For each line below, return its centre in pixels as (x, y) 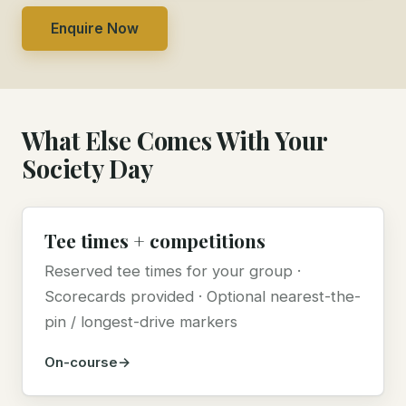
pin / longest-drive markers (141, 322)
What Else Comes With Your (174, 141)
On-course (81, 362)
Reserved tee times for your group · (173, 271)
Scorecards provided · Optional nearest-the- (203, 297)
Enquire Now (95, 29)
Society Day (87, 169)
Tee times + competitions (155, 241)
